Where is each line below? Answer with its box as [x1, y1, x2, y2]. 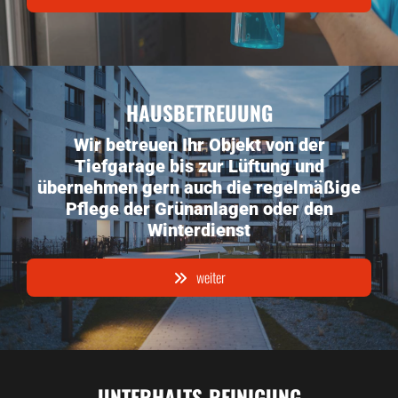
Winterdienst [147, 219, 251, 241]
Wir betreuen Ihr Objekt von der [73, 134, 325, 155]
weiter [195, 267, 226, 288]
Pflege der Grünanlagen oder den [65, 198, 333, 219]
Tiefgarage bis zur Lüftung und [74, 155, 324, 177]
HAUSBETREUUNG [125, 98, 273, 128]
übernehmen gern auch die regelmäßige [37, 177, 361, 198]
